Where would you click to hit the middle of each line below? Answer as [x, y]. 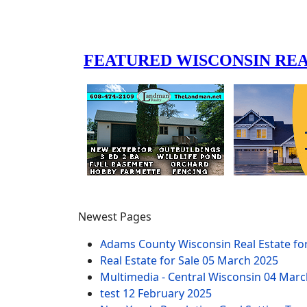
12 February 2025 [167, 293]
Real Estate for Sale [151, 260]
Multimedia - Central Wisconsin [182, 277]
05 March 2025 [240, 260]
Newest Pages [115, 216]
